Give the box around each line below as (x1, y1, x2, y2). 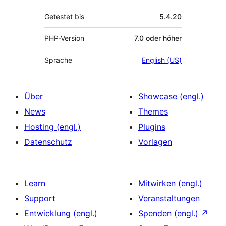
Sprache (44, 55, 72, 65)
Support (24, 193, 55, 204)
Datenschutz (24, 137, 72, 147)
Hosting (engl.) (24, 122, 81, 132)
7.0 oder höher (134, 34, 182, 43)
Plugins (138, 122, 165, 132)
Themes (138, 106, 168, 117)
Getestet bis (44, 12, 84, 21)
